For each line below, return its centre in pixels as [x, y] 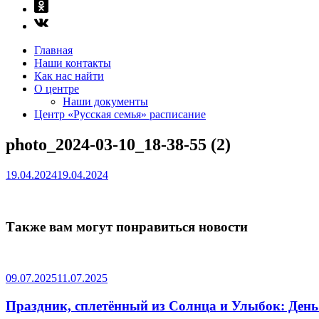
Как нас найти [69, 76]
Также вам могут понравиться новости [127, 226]
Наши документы [105, 101]
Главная [53, 50]
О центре [57, 89]
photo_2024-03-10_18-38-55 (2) [118, 144]
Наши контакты [73, 63]
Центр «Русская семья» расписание [120, 114]
